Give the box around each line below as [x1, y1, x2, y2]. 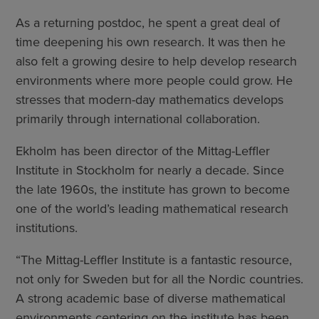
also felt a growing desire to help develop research [16, 52, 297, 71]
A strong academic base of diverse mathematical [16, 289, 286, 308]
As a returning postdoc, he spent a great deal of [16, 14, 280, 33]
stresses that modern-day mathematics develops [16, 90, 283, 110]
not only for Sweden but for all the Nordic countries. [16, 270, 303, 289]
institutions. [16, 219, 78, 238]
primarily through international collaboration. [16, 110, 260, 129]
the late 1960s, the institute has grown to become [16, 180, 290, 199]
